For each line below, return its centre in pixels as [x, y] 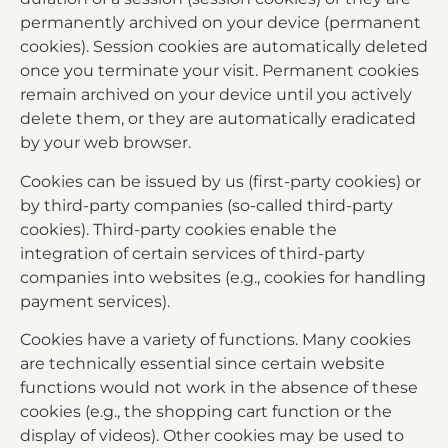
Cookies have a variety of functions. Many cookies [215, 340]
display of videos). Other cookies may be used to [212, 436]
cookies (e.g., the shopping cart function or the [206, 412]
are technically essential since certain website [202, 364]
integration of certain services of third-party [192, 253]
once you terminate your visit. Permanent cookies [219, 71]
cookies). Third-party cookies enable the [178, 229]
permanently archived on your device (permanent [220, 23]
